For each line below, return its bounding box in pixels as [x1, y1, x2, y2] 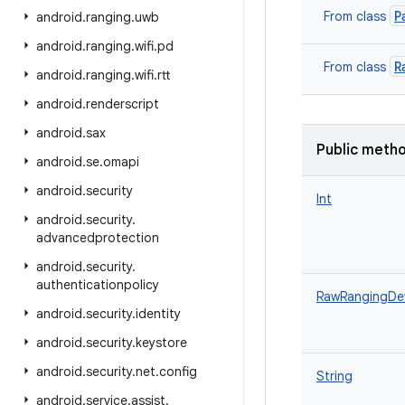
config [159, 363, 197, 380]
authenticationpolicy [36, 277, 159, 293]
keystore [136, 334, 187, 351]
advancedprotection [36, 230, 159, 246]
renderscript [86, 96, 159, 112]
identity [136, 306, 181, 322]
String [316, 368, 353, 384]
